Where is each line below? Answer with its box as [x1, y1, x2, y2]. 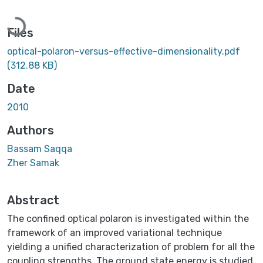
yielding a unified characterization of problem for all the [7, 241, 255, 252]
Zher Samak [7, 157, 59, 168]
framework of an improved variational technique [7, 227, 222, 238]
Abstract [7, 193, 59, 207]
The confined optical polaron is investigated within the [7, 213, 249, 224]
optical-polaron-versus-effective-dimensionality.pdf [7, 45, 240, 57]
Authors [7, 123, 54, 137]
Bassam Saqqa [7, 143, 72, 154]
